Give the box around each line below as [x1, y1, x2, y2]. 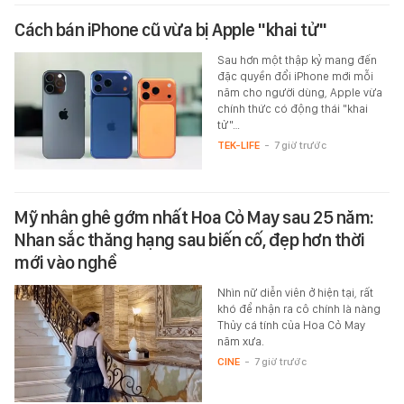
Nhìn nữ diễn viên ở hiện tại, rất [216, 286, 373, 300]
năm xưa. [216, 335, 264, 349]
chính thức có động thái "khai [216, 102, 368, 116]
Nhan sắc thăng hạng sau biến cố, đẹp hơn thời [14, 229, 365, 252]
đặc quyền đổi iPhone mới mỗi [216, 69, 373, 84]
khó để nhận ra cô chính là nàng [216, 302, 381, 317]
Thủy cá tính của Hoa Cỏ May [216, 318, 365, 333]
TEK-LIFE [216, 139, 260, 152]
